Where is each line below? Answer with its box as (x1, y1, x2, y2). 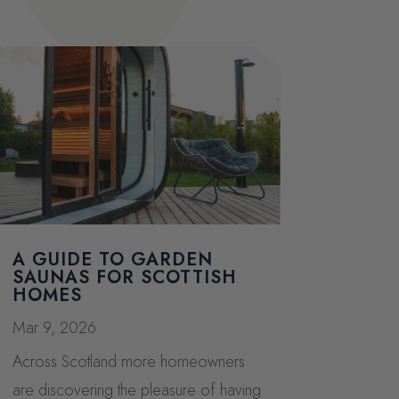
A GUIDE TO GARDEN (12, 247, 213, 273)
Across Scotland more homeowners (12, 350, 245, 374)
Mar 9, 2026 (12, 316, 96, 340)
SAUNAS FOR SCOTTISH (12, 265, 237, 291)
